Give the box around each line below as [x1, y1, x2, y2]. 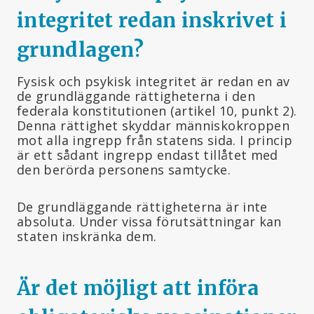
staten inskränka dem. [17, 227, 157, 245]
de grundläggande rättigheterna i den [17, 87, 255, 104]
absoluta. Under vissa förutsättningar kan [17, 212, 282, 230]
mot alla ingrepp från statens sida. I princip [17, 131, 293, 149]
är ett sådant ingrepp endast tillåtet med [17, 146, 278, 163]
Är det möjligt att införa [17, 275, 259, 301]
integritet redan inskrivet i [17, 7, 287, 33]
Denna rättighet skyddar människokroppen [17, 116, 290, 134]
